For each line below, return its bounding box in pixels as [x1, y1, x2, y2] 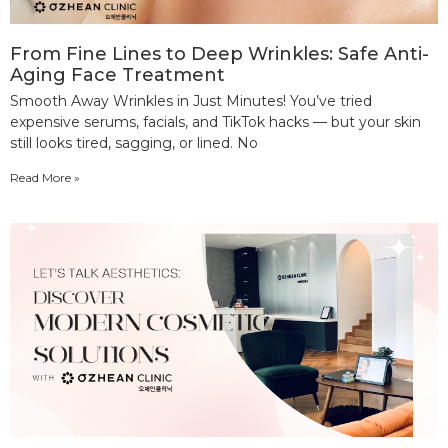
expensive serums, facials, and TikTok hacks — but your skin [10, 112, 421, 131]
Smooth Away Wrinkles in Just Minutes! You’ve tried [10, 91, 372, 110]
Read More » [10, 169, 80, 185]
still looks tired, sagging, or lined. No [10, 133, 258, 152]
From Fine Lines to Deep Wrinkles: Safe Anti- [10, 42, 429, 65]
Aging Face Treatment [10, 63, 225, 86]
